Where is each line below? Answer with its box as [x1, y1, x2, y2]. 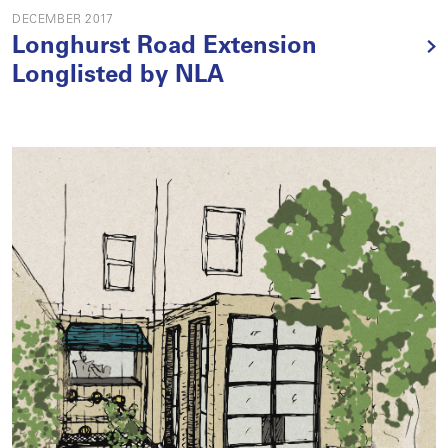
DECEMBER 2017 [12, 14, 114, 26]
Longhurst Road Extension [12, 36, 317, 60]
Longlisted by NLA [12, 65, 224, 89]
